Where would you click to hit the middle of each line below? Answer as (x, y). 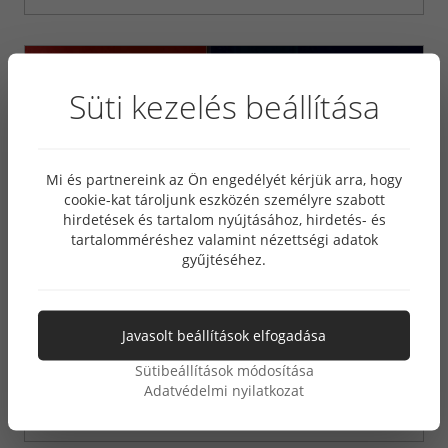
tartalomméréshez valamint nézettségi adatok (224, 239)
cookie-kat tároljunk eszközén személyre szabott (224, 199)
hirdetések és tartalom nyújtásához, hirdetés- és (224, 219)
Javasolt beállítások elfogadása (224, 335)
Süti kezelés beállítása (224, 106)
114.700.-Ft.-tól (96, 400)
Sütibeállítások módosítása (224, 370)
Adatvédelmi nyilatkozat (224, 390)
